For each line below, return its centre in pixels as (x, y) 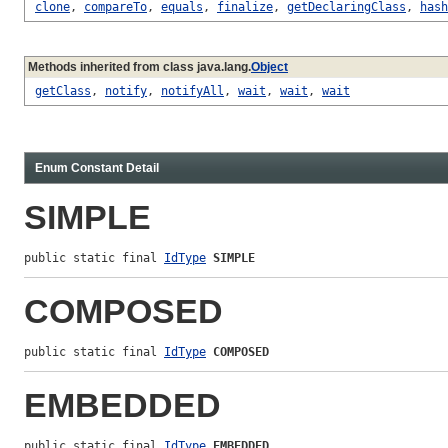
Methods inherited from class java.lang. (139, 66)
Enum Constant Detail (97, 167)
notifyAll (192, 90)
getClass (63, 90)
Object (269, 66)
